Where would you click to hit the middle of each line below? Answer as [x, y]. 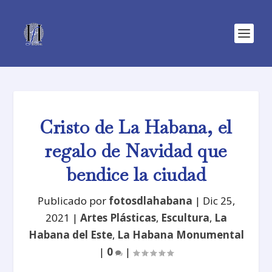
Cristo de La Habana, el [136, 127]
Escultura [185, 218]
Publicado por [73, 201]
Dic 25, [219, 201]
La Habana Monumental [180, 235]
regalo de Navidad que [136, 151]
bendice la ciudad [136, 175]
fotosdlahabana [150, 201]
